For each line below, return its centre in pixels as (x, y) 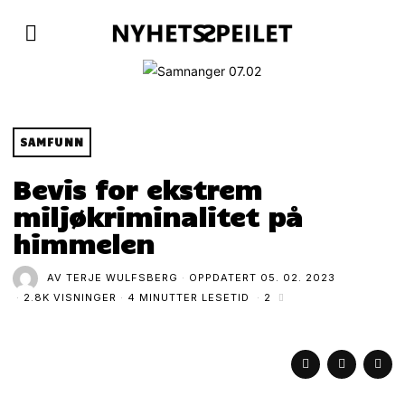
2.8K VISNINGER (71, 298)
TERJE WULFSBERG (122, 278)
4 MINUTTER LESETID (189, 298)
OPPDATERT (225, 278)
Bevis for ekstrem (138, 188)
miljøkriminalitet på (158, 216)
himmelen (84, 243)
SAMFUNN (52, 141)
